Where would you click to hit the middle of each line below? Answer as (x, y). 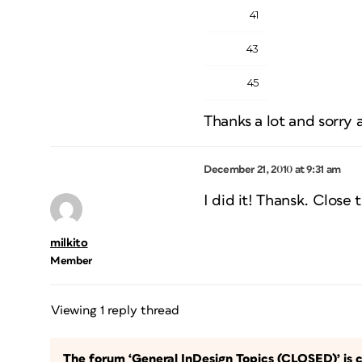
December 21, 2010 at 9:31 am (272, 170)
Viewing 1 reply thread (115, 310)
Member (71, 261)
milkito (69, 243)
